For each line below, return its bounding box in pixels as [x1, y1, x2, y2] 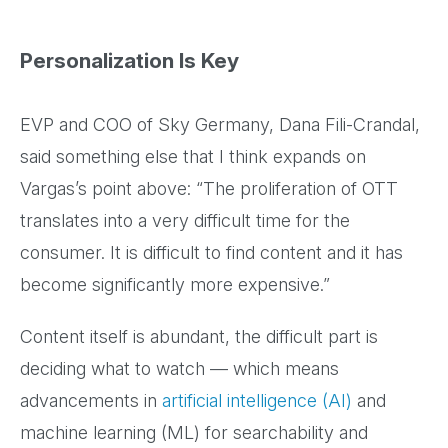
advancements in [20, 389, 162, 411]
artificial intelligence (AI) [162, 389, 352, 411]
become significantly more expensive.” [20, 273, 340, 295]
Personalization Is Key [20, 47, 244, 73]
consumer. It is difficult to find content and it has [20, 241, 403, 263]
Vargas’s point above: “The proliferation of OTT [20, 177, 398, 199]
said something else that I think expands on [20, 145, 366, 167]
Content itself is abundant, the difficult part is [20, 325, 378, 347]
